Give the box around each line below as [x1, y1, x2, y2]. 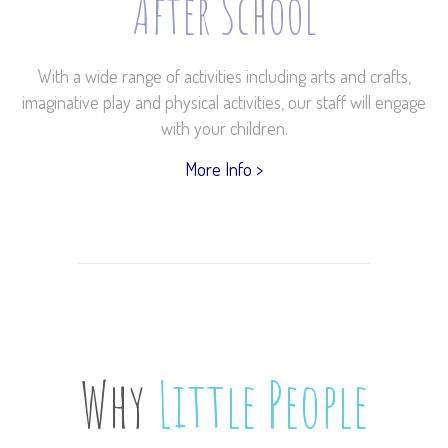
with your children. [160, 117, 288, 139]
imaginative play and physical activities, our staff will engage [22, 91, 426, 113]
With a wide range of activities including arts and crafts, [37, 65, 411, 87]
